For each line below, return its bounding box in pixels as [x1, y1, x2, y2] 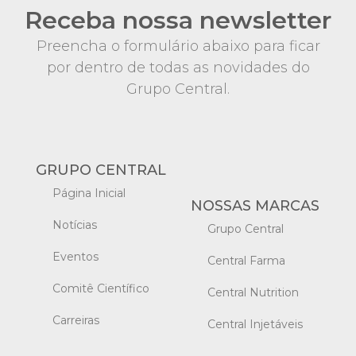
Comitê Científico [52, 281, 149, 296]
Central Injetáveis [207, 317, 303, 332]
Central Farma [207, 253, 285, 269]
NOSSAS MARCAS [191, 197, 319, 215]
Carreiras [52, 313, 99, 328]
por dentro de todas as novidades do [46, 58, 310, 76]
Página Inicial [52, 186, 126, 201]
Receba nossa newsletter [25, 5, 331, 35]
